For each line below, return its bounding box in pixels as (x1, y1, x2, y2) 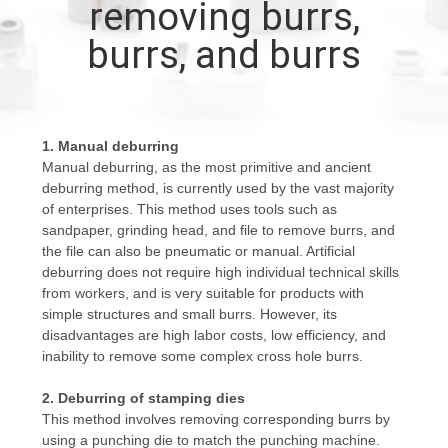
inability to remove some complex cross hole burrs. (41, 347, 363, 364)
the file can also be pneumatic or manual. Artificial (41, 242, 355, 259)
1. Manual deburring (41, 137, 179, 154)
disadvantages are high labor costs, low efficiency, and (41, 326, 386, 343)
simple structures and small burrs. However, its (41, 305, 337, 322)
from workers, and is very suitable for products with (41, 284, 364, 301)
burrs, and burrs (87, 32, 361, 77)
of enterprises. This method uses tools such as (41, 200, 337, 217)
